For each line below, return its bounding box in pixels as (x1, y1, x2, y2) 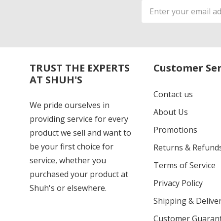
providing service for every (30, 113, 128, 124)
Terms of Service (153, 159, 216, 171)
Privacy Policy (153, 177, 203, 188)
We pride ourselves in (30, 99, 110, 110)
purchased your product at (30, 168, 128, 180)
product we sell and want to (30, 127, 131, 138)
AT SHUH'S (30, 73, 82, 86)
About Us (153, 106, 188, 117)
